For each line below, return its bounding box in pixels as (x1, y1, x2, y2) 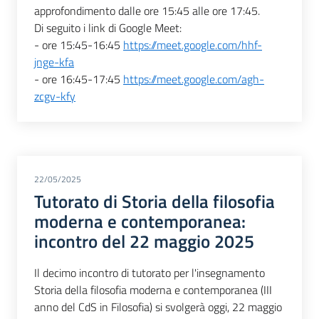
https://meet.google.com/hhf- (123, 36, 262, 54)
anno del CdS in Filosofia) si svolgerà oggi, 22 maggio (34, 298, 282, 315)
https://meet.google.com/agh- (123, 70, 264, 88)
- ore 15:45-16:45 (34, 36, 123, 54)
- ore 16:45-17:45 (34, 70, 123, 88)
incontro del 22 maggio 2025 (34, 228, 254, 256)
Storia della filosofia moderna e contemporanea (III (34, 281, 272, 298)
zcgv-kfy (34, 88, 75, 105)
